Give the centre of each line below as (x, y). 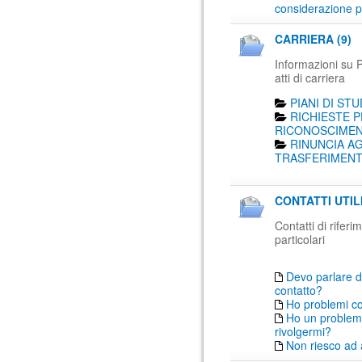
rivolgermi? (303, 331)
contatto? (299, 290)
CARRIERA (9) (313, 39)
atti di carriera (310, 78)
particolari (300, 239)
